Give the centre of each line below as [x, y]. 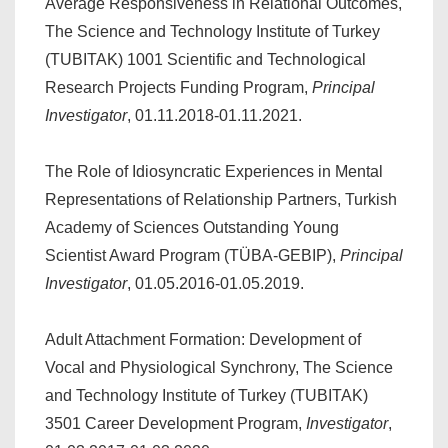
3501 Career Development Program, [175, 423]
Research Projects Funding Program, [178, 87]
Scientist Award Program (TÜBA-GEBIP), [192, 255]
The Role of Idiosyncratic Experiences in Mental [214, 171]
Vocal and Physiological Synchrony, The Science [219, 367]
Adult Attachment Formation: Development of [203, 339]
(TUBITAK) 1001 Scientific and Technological [205, 59]
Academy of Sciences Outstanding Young [192, 227]
